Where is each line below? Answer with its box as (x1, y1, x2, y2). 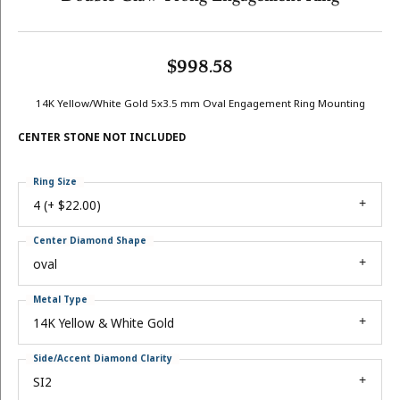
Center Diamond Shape (33, 234, 146, 247)
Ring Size (33, 175, 77, 188)
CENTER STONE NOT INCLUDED (18, 130, 186, 146)
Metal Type (33, 293, 87, 306)
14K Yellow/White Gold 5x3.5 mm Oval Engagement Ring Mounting (35, 96, 365, 112)
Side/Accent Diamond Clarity (33, 352, 172, 365)
